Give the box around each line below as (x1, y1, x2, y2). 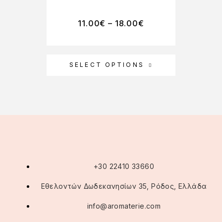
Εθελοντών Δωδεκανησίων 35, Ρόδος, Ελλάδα (41, 182, 207, 191)
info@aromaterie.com (87, 202, 161, 211)
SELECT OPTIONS (69, 61, 144, 69)
